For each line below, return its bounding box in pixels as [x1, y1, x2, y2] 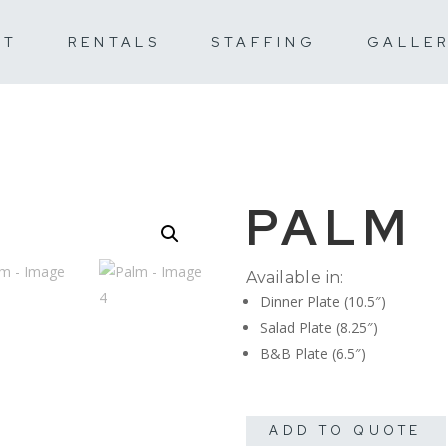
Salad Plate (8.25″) [259, 317, 378, 337]
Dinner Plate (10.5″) [259, 291, 386, 311]
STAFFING [211, 32, 317, 51]
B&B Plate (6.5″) [259, 343, 366, 363]
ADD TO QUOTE [269, 421, 422, 439]
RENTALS [67, 32, 162, 51]
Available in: [245, 267, 344, 287]
